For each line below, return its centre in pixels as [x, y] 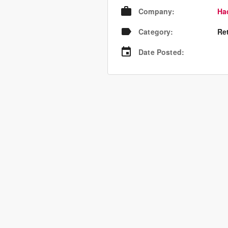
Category [155, 32]
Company [155, 11]
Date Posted [160, 52]
